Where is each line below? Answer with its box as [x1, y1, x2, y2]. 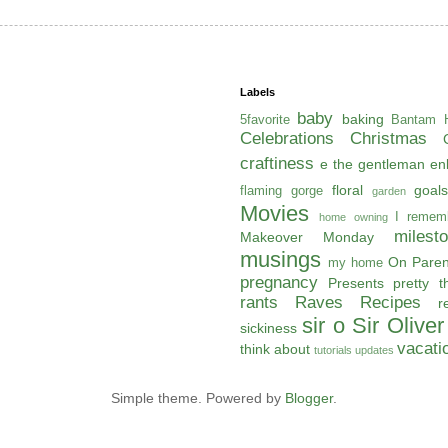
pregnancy [240, 273, 318, 293]
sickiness [240, 320, 297, 337]
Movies [240, 201, 309, 227]
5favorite [240, 113, 290, 128]
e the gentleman [320, 156, 425, 173]
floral [331, 182, 363, 199]
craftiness [240, 154, 314, 174]
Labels [240, 86, 275, 99]
